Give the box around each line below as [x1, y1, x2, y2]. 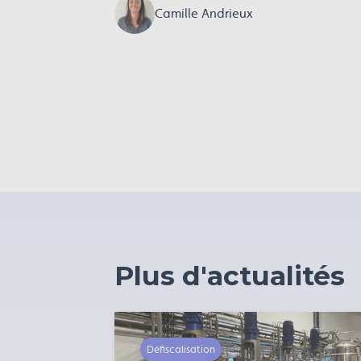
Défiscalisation [147, 343, 215, 355]
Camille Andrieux [155, 6, 253, 21]
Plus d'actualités [114, 259, 345, 292]
